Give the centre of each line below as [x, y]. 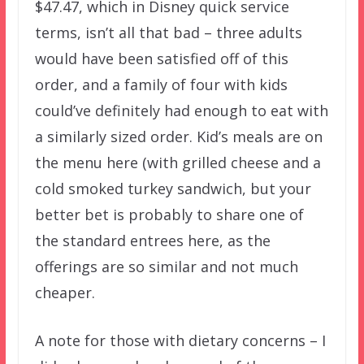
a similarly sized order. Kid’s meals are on [178, 136]
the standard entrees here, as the [152, 240]
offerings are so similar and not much [166, 266]
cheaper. [65, 292]
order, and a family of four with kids [161, 84]
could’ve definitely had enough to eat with [181, 110]
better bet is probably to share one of [169, 214]
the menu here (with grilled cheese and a [178, 162]
